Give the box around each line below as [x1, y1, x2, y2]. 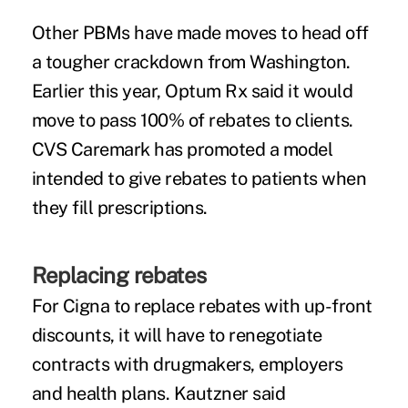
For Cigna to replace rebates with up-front [31, 295, 372, 318]
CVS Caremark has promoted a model [31, 138, 333, 161]
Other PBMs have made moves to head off [31, 22, 369, 45]
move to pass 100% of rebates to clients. [31, 109, 353, 132]
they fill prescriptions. [31, 197, 208, 219]
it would [283, 80, 353, 103]
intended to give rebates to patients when [31, 168, 367, 190]
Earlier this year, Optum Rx [31, 80, 251, 103]
